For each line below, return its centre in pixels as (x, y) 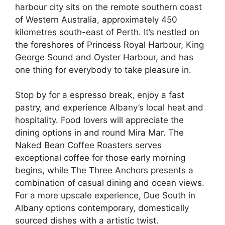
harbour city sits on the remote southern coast (108, 7)
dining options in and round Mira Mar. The (99, 133)
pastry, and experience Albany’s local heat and (109, 107)
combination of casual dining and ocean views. (110, 183)
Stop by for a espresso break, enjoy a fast (100, 95)
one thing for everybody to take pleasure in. (103, 70)
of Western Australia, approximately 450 (96, 19)
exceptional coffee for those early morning (100, 158)
